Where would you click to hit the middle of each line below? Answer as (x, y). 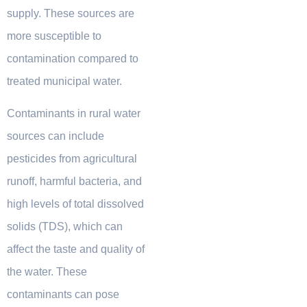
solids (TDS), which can (65, 227)
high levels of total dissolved (75, 204)
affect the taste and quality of (76, 249)
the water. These (47, 272)
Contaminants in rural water (74, 114)
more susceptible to (54, 36)
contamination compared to (73, 58)
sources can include (56, 136)
